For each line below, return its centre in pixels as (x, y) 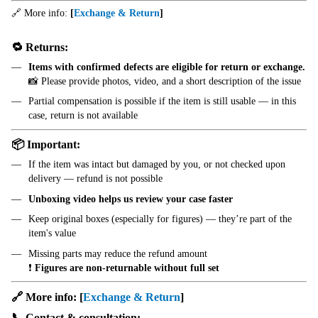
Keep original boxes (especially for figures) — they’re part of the (160, 219)
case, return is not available (83, 116)
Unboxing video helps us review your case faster (131, 199)
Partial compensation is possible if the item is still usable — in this (162, 102)
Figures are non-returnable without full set (127, 268)
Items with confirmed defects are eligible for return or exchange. (167, 67)
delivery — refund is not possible (95, 179)
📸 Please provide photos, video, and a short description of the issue (165, 81)
